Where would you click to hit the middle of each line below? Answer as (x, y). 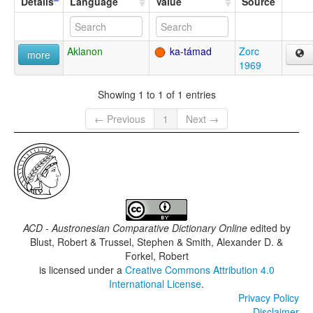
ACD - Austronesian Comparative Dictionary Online (135, 228)
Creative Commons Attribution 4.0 (199, 270)
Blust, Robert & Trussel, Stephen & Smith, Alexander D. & (156, 242)
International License (155, 284)
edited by (269, 228)
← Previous (120, 119)
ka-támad (189, 51)
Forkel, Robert (156, 256)
